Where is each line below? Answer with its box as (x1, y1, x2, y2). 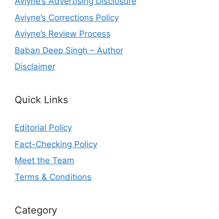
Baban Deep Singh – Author (15, 45, 123, 55)
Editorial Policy (15, 123, 72, 133)
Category (15, 204, 57, 216)
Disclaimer (15, 62, 55, 72)
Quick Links (15, 94, 68, 106)
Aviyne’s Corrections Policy (15, 12, 119, 22)
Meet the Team (15, 155, 74, 166)
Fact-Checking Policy (15, 139, 97, 149)
